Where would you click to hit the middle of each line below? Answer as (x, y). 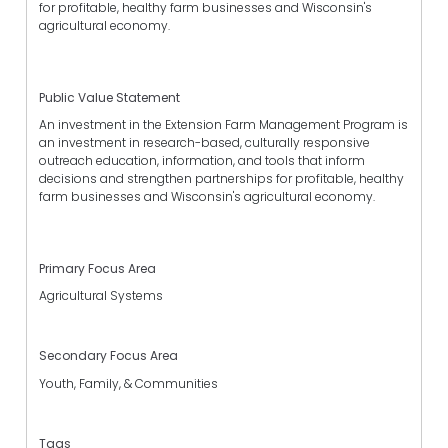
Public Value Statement (109, 97)
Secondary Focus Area (108, 356)
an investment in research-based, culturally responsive (204, 142)
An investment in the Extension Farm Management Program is (223, 124)
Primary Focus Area (97, 269)
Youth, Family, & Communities (128, 383)
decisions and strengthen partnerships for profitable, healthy (221, 178)
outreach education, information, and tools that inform (202, 160)
